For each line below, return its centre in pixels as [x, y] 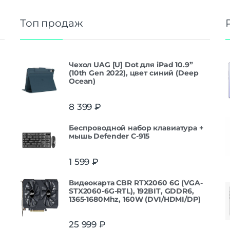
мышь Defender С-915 [109, 136]
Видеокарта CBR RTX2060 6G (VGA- [136, 183]
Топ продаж [52, 23]
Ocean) [82, 81]
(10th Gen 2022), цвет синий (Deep [134, 73]
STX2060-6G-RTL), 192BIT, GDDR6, [131, 191]
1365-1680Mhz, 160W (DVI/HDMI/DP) [135, 199]
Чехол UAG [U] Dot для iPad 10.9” [131, 65]
